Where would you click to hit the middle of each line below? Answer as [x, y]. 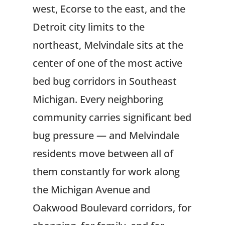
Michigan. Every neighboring [98, 99]
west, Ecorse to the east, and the [109, 9]
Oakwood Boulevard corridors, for [112, 208]
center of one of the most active [107, 63]
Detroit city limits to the [88, 27]
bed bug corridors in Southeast [104, 81]
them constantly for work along [106, 172]
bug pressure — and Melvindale [106, 136]
